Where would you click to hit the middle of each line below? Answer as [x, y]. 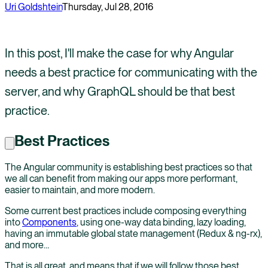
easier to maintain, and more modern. [80, 190]
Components [49, 222]
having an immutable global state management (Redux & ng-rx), [133, 233]
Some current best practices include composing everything [126, 211]
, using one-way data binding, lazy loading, [161, 222]
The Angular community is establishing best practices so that [129, 167]
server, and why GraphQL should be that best [120, 91]
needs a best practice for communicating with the [131, 72]
